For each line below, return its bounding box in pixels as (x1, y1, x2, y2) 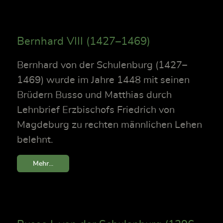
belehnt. (17, 134, 53, 145)
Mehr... (33, 159, 53, 167)
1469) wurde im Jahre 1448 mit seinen (17, 75, 190, 85)
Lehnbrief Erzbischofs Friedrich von (17, 105, 175, 115)
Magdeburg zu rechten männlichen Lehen (17, 119, 202, 130)
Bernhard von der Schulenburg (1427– (17, 60, 187, 70)
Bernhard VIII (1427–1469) (17, 35, 150, 47)
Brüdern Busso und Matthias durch (17, 90, 172, 100)
